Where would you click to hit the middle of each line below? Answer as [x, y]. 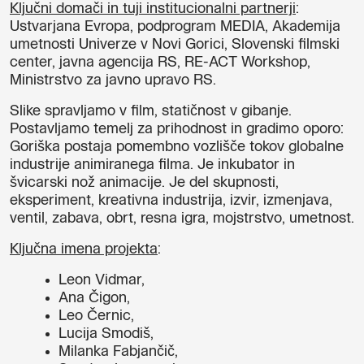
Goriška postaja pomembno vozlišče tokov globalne [177, 147]
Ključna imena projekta [84, 250]
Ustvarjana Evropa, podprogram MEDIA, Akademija [175, 27]
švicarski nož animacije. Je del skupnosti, [144, 183]
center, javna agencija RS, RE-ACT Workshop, [160, 63]
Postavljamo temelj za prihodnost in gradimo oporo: [177, 130]
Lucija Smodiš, [106, 334]
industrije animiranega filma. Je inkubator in [152, 165]
